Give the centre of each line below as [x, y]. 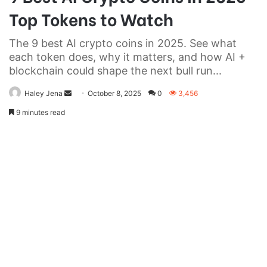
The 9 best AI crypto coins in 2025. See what [123, 43]
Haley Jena [44, 93]
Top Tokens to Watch [91, 18]
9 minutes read [40, 112]
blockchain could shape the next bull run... [115, 70]
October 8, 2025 [114, 93]
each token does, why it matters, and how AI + [127, 57]
